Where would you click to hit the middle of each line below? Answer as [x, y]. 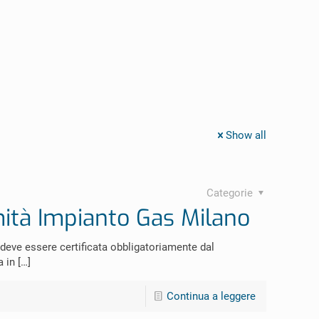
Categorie [231, 193]
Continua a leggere [211, 297]
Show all [246, 136]
